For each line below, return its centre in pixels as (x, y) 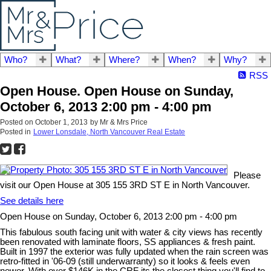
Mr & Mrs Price (124, 122)
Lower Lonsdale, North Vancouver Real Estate (109, 132)
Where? (125, 60)
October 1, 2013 (61, 122)
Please (247, 176)
